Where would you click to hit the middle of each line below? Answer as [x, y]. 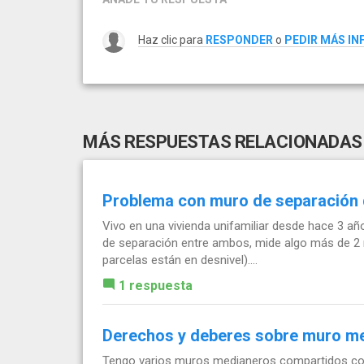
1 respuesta [156, 286]
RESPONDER [239, 40]
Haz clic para [172, 40]
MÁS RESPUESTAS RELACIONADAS [223, 142]
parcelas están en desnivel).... [180, 260]
